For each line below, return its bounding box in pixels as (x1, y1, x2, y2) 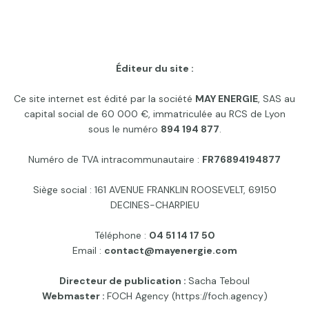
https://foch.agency (175, 290, 263, 303)
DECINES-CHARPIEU (110, 199, 199, 212)
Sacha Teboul (188, 275, 250, 288)
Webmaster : (41, 290, 107, 303)
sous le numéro (88, 123, 161, 136)
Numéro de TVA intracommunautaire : (28, 153, 202, 166)
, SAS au (258, 92, 295, 106)
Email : (72, 244, 104, 257)
